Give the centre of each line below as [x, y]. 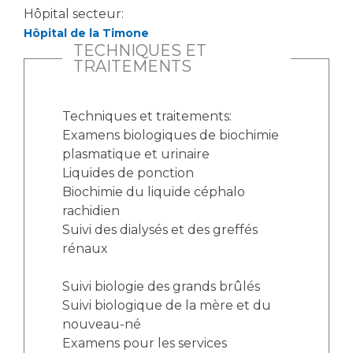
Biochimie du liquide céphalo [154, 192]
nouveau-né [102, 324]
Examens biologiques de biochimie [171, 135]
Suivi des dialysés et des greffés [160, 230]
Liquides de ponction [128, 173]
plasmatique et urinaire [136, 154]
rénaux [85, 249]
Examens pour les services [145, 343]
